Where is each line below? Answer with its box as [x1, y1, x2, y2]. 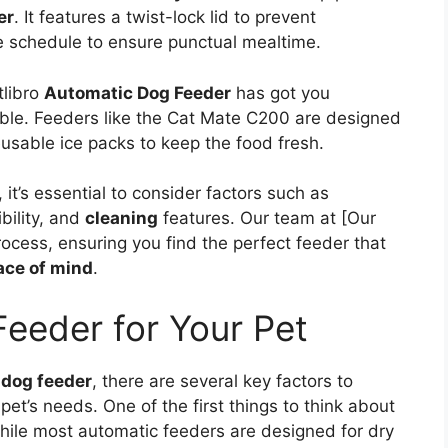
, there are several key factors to [92, 370, 353, 391]
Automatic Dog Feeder [44, 82, 231, 103]
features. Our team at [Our [158, 208, 376, 229]
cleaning [85, 208, 158, 229]
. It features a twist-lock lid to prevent [14, 7, 316, 28]
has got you [231, 82, 330, 103]
